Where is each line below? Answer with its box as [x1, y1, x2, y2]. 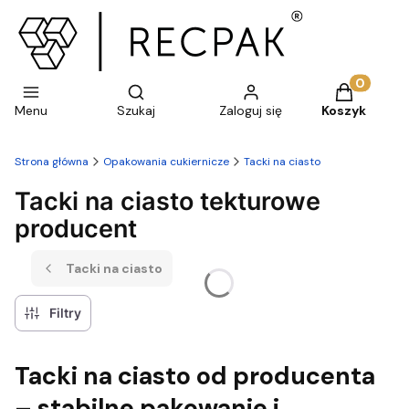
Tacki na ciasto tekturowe [15, 186, 320, 215]
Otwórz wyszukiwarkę [134, 81, 281, 100]
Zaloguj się [219, 102, 282, 119]
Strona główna [15, 154, 89, 169]
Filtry [49, 305, 82, 320]
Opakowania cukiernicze [103, 154, 229, 169]
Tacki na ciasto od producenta [15, 360, 375, 393]
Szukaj [117, 102, 155, 119]
